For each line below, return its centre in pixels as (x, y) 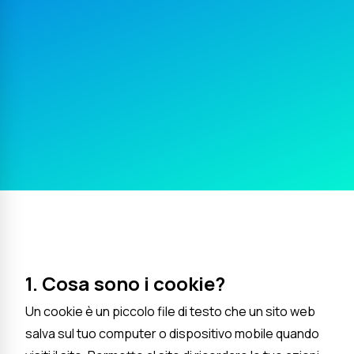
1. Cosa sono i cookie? (125, 283)
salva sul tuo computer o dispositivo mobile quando (172, 333)
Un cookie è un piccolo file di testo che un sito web (170, 311)
